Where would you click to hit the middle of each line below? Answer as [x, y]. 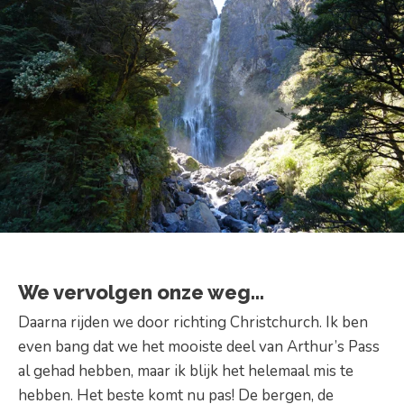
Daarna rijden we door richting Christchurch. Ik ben [193, 322]
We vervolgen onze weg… [141, 293]
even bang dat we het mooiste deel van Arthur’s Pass [199, 346]
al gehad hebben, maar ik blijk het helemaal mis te [186, 371]
